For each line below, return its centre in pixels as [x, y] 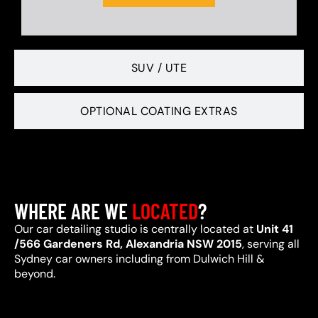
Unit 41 [275, 229]
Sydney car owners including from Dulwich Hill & [139, 259]
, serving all [271, 244]
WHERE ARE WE [73, 211]
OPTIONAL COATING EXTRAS [159, 111]
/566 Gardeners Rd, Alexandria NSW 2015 [128, 244]
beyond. [35, 274]
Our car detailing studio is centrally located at [135, 229]
